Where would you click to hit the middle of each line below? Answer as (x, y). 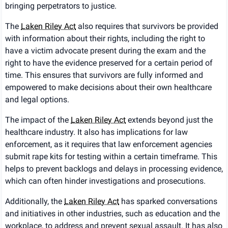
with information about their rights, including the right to (105, 39)
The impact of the (38, 120)
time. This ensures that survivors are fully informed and (104, 75)
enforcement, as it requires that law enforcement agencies (109, 145)
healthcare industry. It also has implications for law (96, 132)
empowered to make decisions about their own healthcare (108, 88)
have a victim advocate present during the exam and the (105, 51)
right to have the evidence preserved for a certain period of (109, 63)
